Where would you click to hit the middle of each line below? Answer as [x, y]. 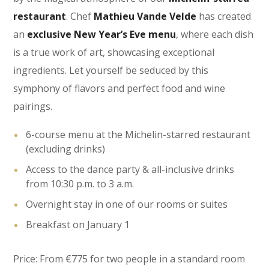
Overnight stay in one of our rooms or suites [127, 204]
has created [224, 16]
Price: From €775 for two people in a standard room [129, 258]
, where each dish [215, 34]
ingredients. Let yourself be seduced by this [111, 70]
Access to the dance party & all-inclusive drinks [130, 169]
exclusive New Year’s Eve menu [102, 34]
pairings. [33, 106]
